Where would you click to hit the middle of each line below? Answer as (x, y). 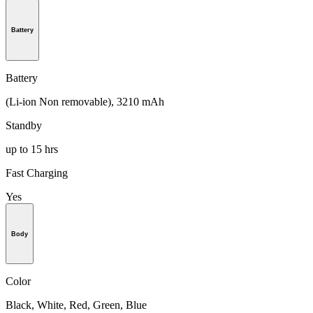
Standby (24, 125)
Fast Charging (37, 173)
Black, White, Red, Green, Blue (76, 305)
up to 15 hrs (32, 149)
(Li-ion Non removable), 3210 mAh (85, 101)
